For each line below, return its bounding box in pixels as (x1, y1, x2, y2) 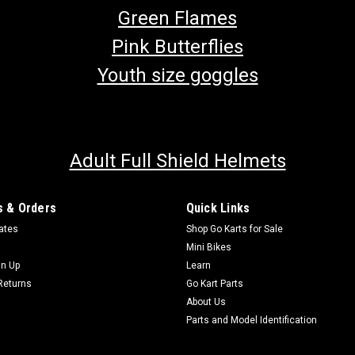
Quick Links (185, 200, 250, 216)
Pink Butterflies (112, 35, 243, 58)
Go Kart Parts (185, 277, 243, 289)
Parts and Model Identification (185, 314, 317, 326)
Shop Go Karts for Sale (185, 223, 283, 235)
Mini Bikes (185, 241, 231, 253)
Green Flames (118, 6, 237, 29)
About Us (185, 296, 226, 307)
